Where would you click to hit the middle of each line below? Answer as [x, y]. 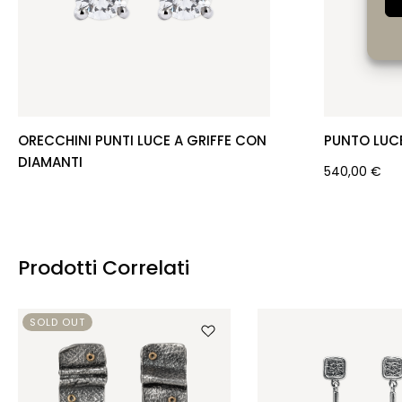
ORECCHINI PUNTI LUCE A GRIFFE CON [142, 140]
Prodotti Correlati [104, 268]
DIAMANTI [50, 162]
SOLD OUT [57, 322]
